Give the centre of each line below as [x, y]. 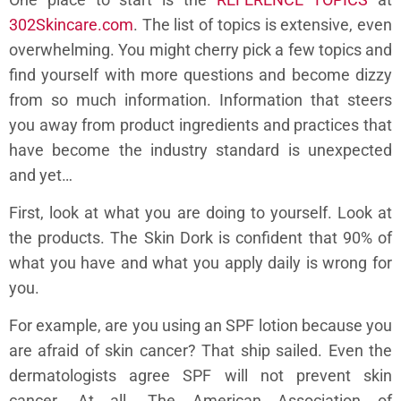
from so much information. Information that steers [200, 99]
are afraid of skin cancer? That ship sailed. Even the [200, 351]
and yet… [41, 175]
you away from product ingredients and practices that [200, 124]
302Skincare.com [71, 24]
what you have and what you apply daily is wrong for [200, 262]
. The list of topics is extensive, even [263, 24]
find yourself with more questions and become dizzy [200, 74]
